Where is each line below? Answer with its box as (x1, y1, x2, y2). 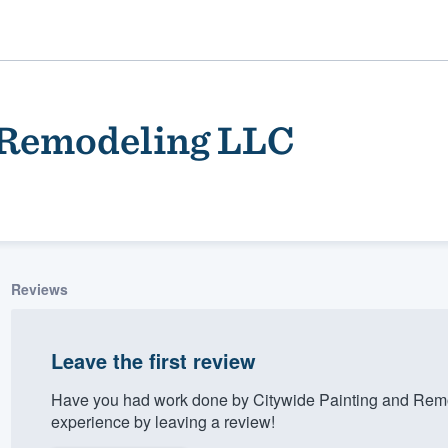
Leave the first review (50, 345, 256, 375)
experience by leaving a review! (50, 409, 275, 433)
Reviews (10, 278, 68, 299)
